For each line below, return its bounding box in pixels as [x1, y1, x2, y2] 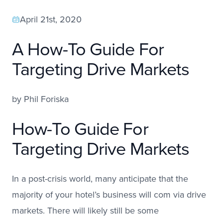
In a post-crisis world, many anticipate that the [12, 172, 188, 185]
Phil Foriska [24, 92, 69, 106]
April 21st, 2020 [20, 12, 82, 26]
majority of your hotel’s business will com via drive [12, 188, 206, 201]
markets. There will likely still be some [12, 204, 159, 217]
